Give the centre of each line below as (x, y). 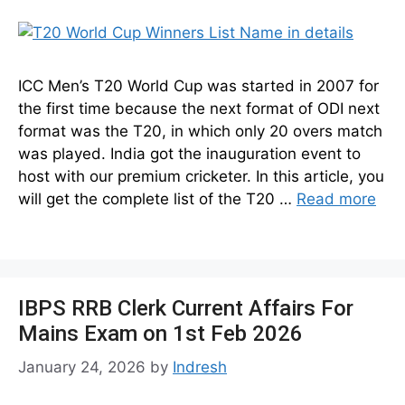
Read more (336, 198)
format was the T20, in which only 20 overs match (200, 131)
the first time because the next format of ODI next (199, 108)
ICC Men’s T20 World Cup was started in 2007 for (198, 85)
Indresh (200, 367)
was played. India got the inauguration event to (189, 153)
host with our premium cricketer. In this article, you (201, 176)
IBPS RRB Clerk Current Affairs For (186, 308)
